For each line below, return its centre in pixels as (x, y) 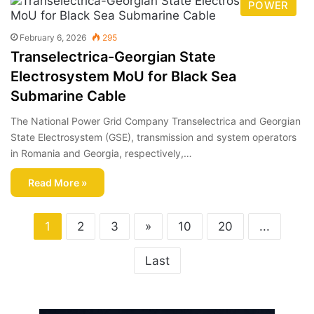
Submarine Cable (69, 96)
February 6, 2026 (53, 37)
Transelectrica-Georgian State (114, 56)
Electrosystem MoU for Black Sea (124, 76)
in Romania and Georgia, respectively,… (102, 153)
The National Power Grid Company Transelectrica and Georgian (156, 121)
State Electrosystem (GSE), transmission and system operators (154, 137)
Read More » (58, 182)
